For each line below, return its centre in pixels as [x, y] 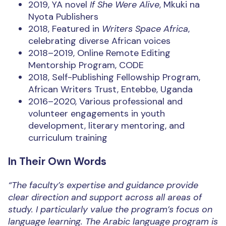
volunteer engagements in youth [97, 114]
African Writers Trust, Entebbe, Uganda [110, 90]
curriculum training [68, 138]
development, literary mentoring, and [106, 126]
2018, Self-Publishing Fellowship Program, [114, 77]
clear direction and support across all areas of [105, 197]
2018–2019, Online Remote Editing [99, 53]
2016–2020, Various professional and [105, 102]
